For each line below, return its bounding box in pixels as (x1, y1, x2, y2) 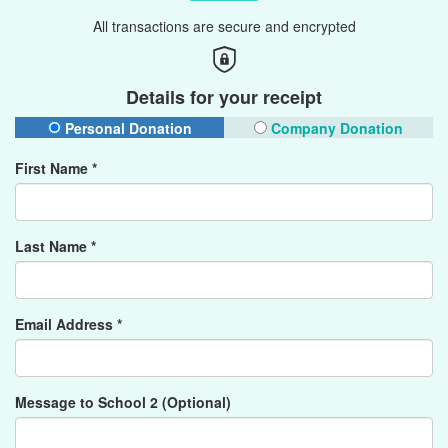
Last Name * (15, 236, 96, 256)
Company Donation (267, 118, 403, 138)
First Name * (15, 158, 97, 178)
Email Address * (15, 314, 122, 334)
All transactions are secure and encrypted (92, 16, 356, 36)
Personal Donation (60, 118, 192, 138)
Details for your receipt (126, 84, 322, 110)
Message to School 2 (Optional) (15, 392, 231, 412)
